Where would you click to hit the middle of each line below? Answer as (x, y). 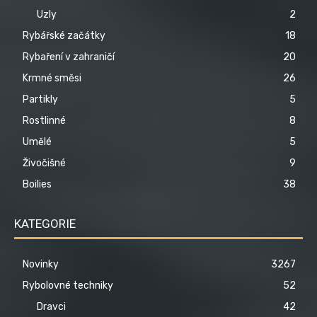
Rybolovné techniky (68, 285)
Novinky (41, 264)
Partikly (40, 99)
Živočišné (44, 163)
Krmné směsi (52, 78)
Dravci (51, 306)
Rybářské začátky (64, 35)
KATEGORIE (45, 223)
